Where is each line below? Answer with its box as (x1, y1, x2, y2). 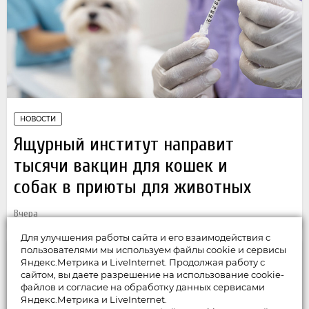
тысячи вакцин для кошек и (14, 154, 228, 177)
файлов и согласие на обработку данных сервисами (21, 281, 265, 292)
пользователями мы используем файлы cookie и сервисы (21, 244, 286, 255)
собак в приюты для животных (14, 176, 251, 199)
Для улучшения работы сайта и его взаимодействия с (21, 232, 270, 243)
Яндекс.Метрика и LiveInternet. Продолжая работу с (21, 257, 265, 268)
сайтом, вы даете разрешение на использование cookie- (21, 269, 284, 280)
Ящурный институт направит (14, 133, 234, 156)
